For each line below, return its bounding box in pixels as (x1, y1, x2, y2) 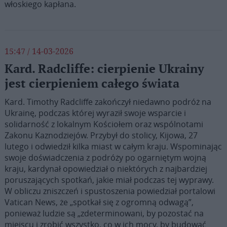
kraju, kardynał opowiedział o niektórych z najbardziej (4, 163, 207, 174)
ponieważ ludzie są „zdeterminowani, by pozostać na (4, 208, 204, 219)
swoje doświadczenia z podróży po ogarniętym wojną (4, 152, 206, 163)
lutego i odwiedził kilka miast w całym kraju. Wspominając (4, 141, 222, 152)
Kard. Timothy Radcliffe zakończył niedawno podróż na (4, 96, 211, 107)
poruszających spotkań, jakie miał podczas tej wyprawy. (4, 174, 214, 185)
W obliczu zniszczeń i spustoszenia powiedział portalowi (4, 185, 215, 197)
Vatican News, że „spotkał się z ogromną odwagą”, (4, 197, 194, 208)
